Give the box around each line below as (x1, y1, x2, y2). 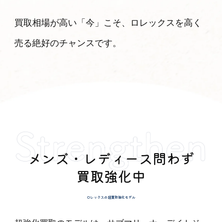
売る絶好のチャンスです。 (14, 38, 122, 49)
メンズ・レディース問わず (27, 148, 194, 168)
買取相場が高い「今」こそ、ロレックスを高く (14, 18, 202, 28)
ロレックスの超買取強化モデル (87, 194, 135, 200)
